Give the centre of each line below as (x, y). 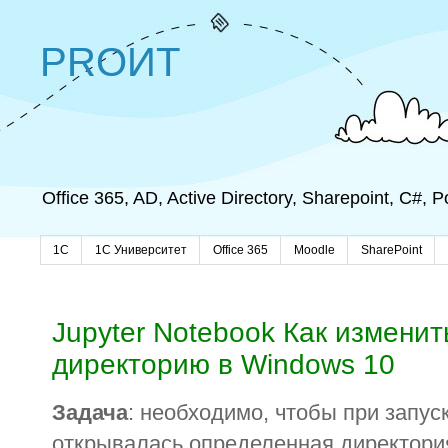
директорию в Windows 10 (223, 364)
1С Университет (141, 250)
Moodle (314, 250)
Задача (90, 413)
